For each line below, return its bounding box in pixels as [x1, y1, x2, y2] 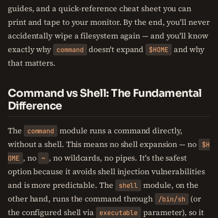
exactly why [8, 44, 54, 54]
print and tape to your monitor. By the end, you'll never [8, 17, 210, 27]
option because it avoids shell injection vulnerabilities [8, 166, 205, 177]
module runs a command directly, [57, 125, 182, 136]
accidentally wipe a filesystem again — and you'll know [8, 30, 208, 41]
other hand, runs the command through [8, 193, 155, 204]
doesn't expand [87, 44, 146, 54]
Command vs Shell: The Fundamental [8, 87, 202, 100]
